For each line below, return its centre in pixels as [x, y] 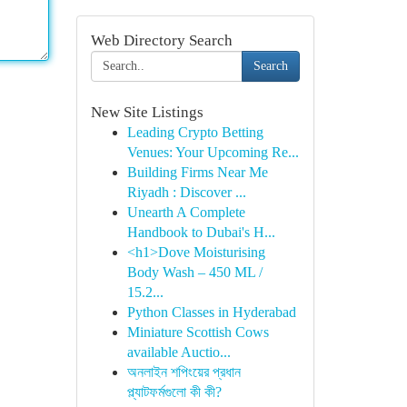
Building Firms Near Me [197, 172]
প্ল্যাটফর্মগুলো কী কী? [174, 392]
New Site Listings [147, 112]
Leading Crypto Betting [195, 132]
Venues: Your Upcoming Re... [213, 152]
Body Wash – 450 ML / [194, 272]
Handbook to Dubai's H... [201, 232]
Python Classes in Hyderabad [211, 312]
